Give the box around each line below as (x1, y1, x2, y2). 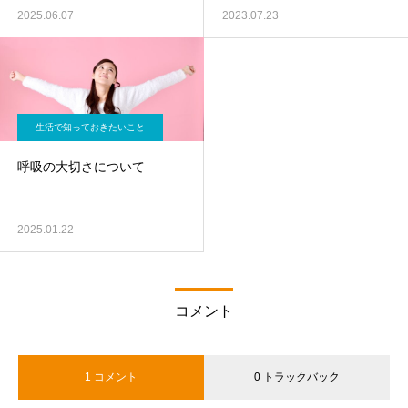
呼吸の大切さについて (17, 159, 145, 174)
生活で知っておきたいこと (36, 122, 145, 132)
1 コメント (85, 371, 138, 383)
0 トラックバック (254, 371, 340, 383)
